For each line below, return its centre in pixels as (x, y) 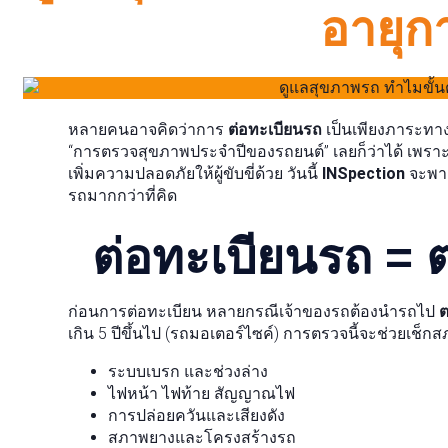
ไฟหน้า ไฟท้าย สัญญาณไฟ (201, 393)
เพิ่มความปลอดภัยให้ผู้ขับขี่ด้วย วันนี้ (194, 173)
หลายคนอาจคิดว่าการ (147, 129)
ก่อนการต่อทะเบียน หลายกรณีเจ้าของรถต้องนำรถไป (253, 311)
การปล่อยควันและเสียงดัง (196, 415)
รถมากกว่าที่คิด (122, 195)
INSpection (363, 173)
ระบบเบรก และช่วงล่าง (187, 371)
